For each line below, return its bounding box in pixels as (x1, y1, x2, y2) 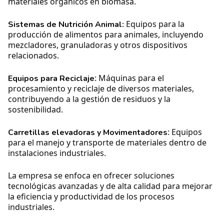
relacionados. (8, 50, 59, 61)
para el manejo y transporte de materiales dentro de (8, 137, 206, 148)
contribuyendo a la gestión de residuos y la (8, 93, 170, 105)
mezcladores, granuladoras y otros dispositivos (8, 39, 187, 51)
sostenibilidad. (8, 104, 63, 115)
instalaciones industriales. (8, 147, 106, 159)
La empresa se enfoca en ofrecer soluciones (8, 170, 174, 181)
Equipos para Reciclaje (8, 73, 94, 84)
